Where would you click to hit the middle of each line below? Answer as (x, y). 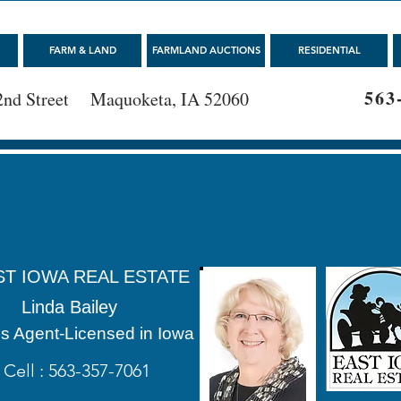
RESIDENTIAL (329, 50)
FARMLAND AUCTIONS (206, 50)
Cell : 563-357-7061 (77, 371)
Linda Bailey (69, 307)
